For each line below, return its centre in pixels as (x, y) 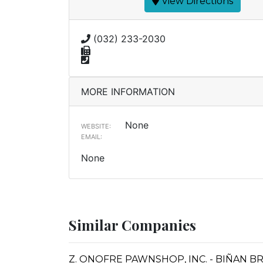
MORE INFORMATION (128, 92)
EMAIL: (92, 137)
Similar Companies (132, 225)
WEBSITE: (96, 126)
